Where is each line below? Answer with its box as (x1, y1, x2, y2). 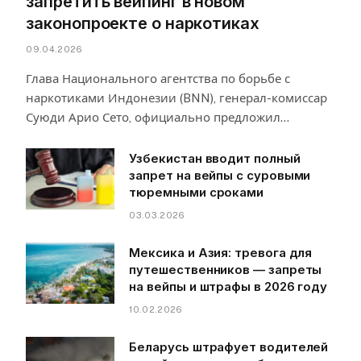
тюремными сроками (129, 185, 264, 201)
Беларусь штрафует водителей (129, 339, 329, 355)
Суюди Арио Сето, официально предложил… (26, 110, 290, 125)
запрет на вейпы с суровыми (129, 168, 311, 184)
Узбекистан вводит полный (129, 151, 301, 167)
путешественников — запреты (129, 262, 322, 278)
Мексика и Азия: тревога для (129, 245, 313, 261)
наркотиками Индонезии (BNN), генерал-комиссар (26, 91, 328, 106)
